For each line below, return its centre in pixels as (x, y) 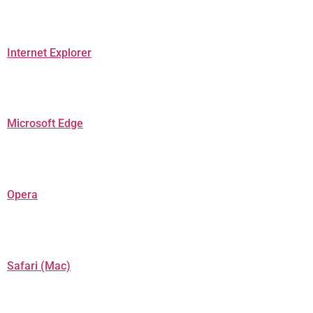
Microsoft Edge (45, 124)
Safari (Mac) (39, 266)
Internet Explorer (49, 52)
